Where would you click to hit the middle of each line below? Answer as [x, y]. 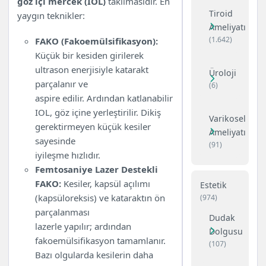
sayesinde [56, 141]
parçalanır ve [62, 84]
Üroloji [222, 72]
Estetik [213, 185]
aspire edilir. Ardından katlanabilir [104, 98]
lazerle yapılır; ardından [83, 227]
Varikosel [227, 118]
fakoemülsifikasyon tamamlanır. [101, 241]
